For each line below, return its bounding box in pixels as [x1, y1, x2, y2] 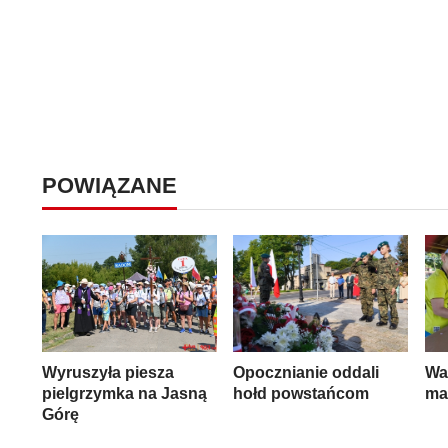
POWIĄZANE [42, 173, 177, 198]
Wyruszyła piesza [42, 364, 174, 381]
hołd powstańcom [233, 385, 370, 402]
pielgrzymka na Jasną [42, 385, 207, 402]
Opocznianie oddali [233, 364, 380, 381]
